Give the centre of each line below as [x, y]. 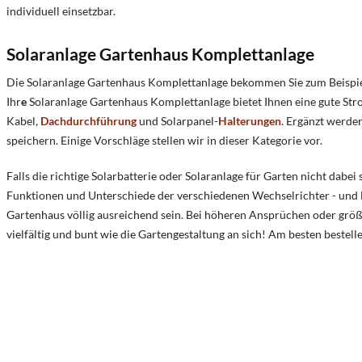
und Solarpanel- [177, 121]
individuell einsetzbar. [61, 11]
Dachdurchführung [88, 121]
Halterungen [250, 121]
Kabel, [23, 121]
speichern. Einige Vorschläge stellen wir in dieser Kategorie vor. [164, 141]
